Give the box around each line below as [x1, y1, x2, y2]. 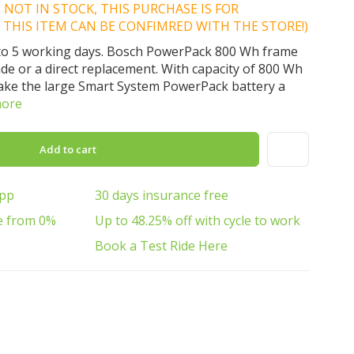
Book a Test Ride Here [95, 237, 228, 254]
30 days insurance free [95, 186, 228, 204]
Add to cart [40, 142, 100, 156]
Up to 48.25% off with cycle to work [95, 212, 300, 229]
